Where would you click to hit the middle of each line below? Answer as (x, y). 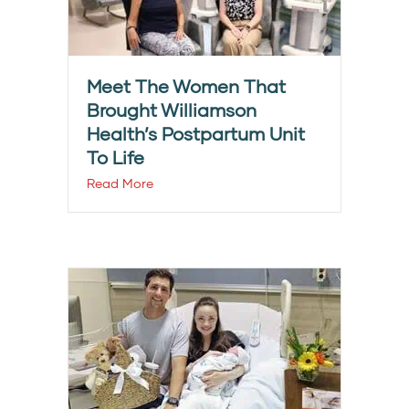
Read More (120, 184)
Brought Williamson (172, 110)
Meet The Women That (186, 86)
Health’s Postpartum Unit (196, 134)
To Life (115, 157)
